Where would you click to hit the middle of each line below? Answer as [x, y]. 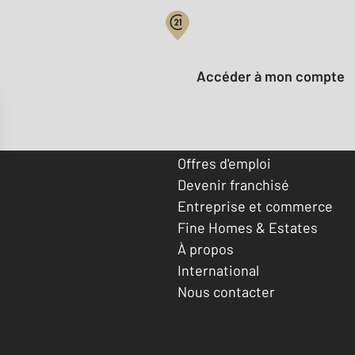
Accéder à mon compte [275, 76]
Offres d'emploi [224, 163]
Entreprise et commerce [255, 206]
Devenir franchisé [233, 184]
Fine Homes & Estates [248, 227]
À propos [206, 248]
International [218, 270]
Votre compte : [225, 42]
